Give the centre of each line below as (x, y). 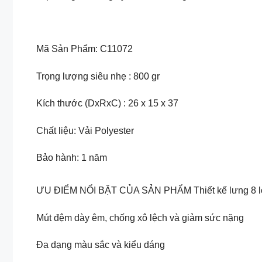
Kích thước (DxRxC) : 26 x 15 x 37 (107, 104)
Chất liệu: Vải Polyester (85, 130)
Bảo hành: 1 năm (72, 158)
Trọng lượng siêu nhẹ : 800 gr (98, 76)
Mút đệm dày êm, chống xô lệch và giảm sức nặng (140, 218)
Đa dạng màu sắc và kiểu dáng (101, 245)
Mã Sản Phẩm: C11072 (85, 49)
